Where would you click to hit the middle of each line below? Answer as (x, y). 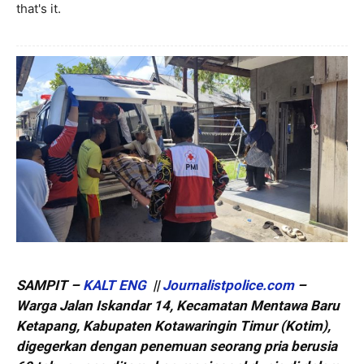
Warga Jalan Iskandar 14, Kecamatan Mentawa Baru (178, 306)
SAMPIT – (50, 286)
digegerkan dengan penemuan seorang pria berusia (177, 347)
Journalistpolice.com (228, 286)
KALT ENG (116, 286)
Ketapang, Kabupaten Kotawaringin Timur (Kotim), (173, 326)
